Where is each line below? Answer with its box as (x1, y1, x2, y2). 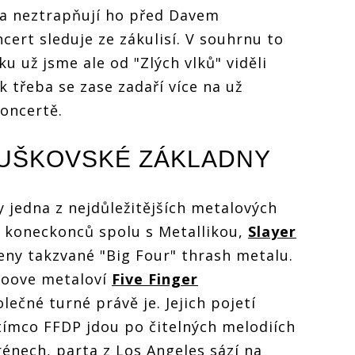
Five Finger (112, 269, 198, 288)
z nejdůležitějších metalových (55, 197, 277, 217)
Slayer (248, 221, 296, 241)
